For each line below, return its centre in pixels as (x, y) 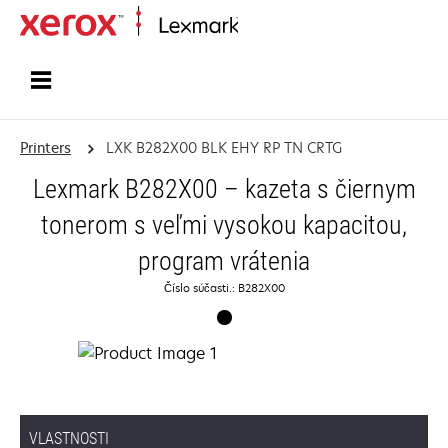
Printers (45, 147)
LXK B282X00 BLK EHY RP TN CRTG (223, 147)
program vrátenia (224, 261)
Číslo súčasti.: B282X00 (224, 287)
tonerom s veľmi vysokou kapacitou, (224, 225)
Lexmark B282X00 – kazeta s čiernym (224, 189)
